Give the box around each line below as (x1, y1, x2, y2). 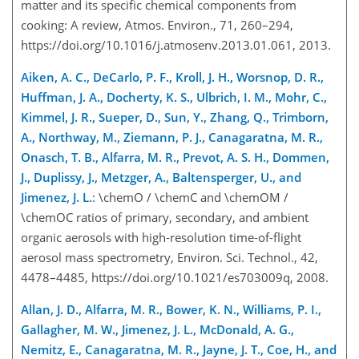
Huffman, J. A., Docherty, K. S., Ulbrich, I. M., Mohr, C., (21, 89, 327, 105)
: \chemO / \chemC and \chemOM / (92, 189, 288, 205)
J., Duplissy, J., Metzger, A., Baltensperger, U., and (21, 169, 301, 185)
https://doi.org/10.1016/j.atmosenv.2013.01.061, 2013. (21, 37, 331, 53)
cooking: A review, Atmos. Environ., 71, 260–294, (21, 17, 293, 33)
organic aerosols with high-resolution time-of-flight (21, 229, 301, 245)
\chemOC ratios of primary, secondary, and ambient (21, 209, 309, 225)
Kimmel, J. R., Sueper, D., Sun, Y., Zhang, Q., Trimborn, (21, 109, 329, 125)
